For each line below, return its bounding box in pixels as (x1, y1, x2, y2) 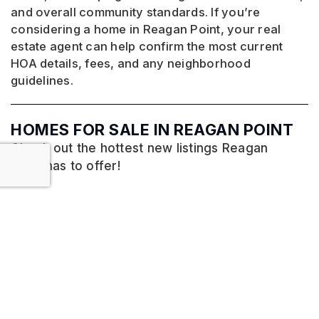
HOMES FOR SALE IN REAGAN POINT (11, 120, 293, 140)
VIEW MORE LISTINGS (100, 249, 219, 261)
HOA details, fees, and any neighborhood (11, 56, 251, 71)
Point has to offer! (11, 159, 120, 174)
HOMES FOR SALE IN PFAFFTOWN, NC (11, 288, 304, 308)
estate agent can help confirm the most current (11, 39, 283, 54)
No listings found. (107, 205, 212, 220)
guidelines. (11, 73, 73, 88)
